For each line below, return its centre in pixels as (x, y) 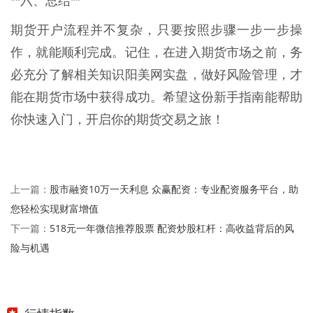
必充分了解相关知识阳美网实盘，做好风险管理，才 (156, 75)
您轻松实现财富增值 (54, 209)
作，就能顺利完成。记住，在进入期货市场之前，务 (156, 53)
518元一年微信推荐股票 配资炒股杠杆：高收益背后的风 (172, 228)
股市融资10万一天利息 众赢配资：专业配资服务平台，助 (174, 189)
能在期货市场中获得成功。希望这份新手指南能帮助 (156, 97)
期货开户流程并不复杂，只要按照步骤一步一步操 (156, 30)
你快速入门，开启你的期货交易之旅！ (117, 120)
